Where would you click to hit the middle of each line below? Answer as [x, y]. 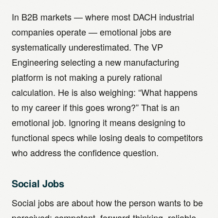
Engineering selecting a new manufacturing [95, 62]
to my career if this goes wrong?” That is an [96, 107]
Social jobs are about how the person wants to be [107, 202]
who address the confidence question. [85, 152]
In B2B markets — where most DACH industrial [103, 17]
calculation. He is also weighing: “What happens [105, 92]
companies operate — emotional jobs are [91, 32]
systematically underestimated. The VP [87, 47]
